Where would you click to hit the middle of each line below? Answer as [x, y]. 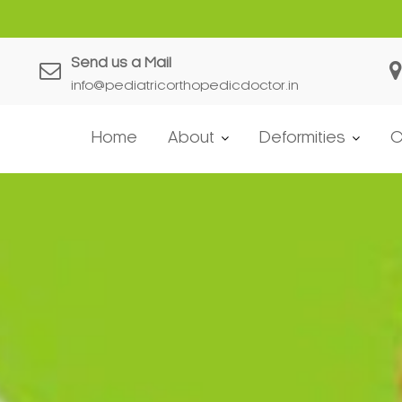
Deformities [302, 137]
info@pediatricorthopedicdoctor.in [185, 85]
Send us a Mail [121, 62]
